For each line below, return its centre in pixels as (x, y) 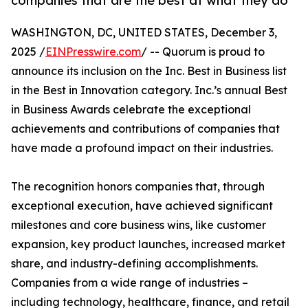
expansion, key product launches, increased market (148, 244)
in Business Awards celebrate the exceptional (131, 110)
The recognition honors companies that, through (138, 187)
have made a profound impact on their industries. (142, 148)
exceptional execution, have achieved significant (142, 206)
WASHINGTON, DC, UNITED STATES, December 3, (144, 33)
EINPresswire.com (93, 52)
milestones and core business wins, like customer (139, 225)
